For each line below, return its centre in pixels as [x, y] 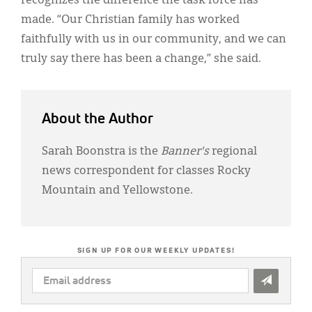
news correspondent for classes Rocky [146, 171]
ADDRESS [54, 293]
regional [233, 151]
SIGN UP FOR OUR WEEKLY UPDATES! [156, 250]
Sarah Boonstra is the [101, 151]
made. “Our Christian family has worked [130, 20]
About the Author [97, 119]
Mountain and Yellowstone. [117, 190]
